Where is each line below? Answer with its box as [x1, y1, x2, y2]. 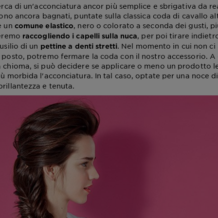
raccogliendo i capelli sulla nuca [22, 31, 138, 40]
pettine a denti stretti [40, 41, 117, 50]
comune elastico [14, 21, 74, 30]
